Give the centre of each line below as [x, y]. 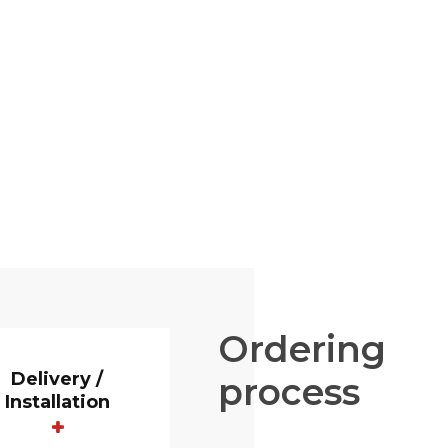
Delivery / [57, 378]
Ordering [302, 348]
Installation [57, 401]
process [289, 391]
